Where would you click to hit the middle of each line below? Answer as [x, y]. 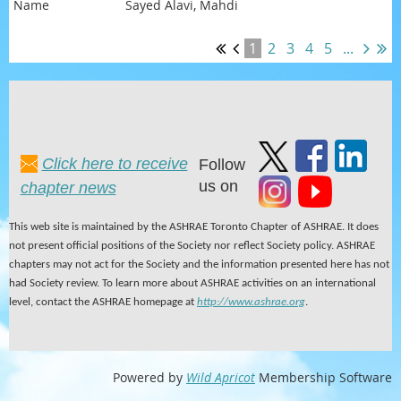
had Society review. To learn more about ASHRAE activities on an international [192, 283]
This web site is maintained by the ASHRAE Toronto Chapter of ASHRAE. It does [194, 226]
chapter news [68, 188]
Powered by [149, 377]
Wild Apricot [221, 377]
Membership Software [324, 377]
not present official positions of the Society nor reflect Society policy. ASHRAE [192, 245]
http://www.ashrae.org [251, 302]
